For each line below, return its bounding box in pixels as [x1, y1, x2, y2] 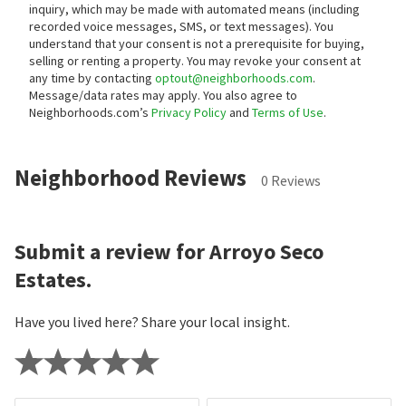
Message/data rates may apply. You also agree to [29, 87, 297, 104]
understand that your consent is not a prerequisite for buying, [29, 35, 364, 53]
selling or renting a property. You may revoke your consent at [29, 53, 361, 70]
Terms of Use [252, 104, 324, 121]
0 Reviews [261, 171, 321, 190]
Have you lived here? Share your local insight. [14, 313, 290, 332]
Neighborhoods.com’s [29, 104, 151, 121]
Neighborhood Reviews [14, 163, 246, 193]
